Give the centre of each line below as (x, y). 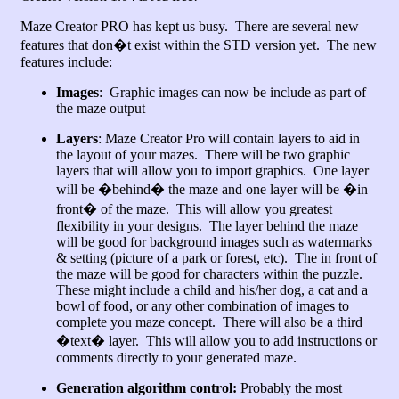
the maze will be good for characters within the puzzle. (211, 274)
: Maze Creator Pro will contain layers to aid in (228, 138)
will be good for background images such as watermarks (214, 242)
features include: (66, 62)
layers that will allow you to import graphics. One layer (212, 171)
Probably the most (289, 388)
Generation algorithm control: (146, 388)
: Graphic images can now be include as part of (232, 92)
